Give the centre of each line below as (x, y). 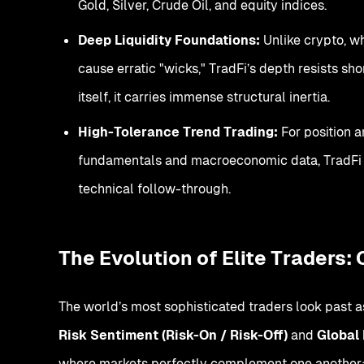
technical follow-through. (154, 188)
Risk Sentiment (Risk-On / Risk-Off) (173, 335)
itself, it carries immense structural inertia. (204, 97)
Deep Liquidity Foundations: (169, 40)
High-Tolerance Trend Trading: (178, 132)
